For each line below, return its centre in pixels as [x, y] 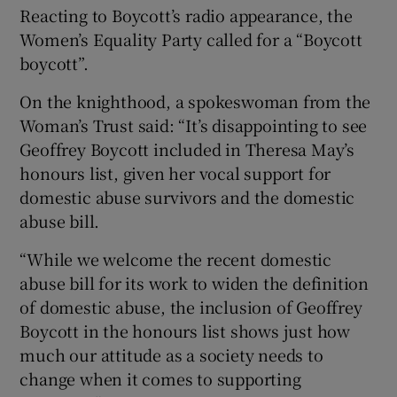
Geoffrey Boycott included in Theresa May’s [187, 148]
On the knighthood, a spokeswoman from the [195, 101]
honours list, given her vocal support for [175, 172]
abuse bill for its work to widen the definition [195, 282]
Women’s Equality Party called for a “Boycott [191, 39]
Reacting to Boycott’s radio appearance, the [186, 15]
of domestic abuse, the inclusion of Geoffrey [191, 306]
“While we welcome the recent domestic [176, 258]
